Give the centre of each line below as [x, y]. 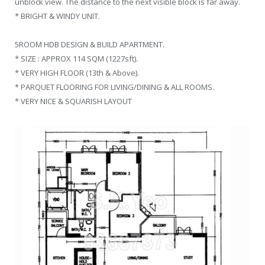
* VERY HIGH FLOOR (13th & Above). [77, 73]
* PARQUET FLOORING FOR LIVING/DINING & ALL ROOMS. [114, 87]
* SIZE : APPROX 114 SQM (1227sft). [76, 59]
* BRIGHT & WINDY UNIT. [57, 16]
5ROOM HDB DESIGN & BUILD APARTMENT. [90, 44]
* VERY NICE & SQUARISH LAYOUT [73, 101]
